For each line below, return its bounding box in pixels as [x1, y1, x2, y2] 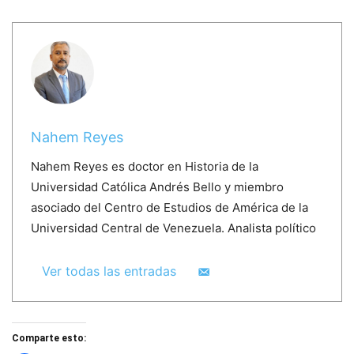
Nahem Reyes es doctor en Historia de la [30, 158, 258, 174]
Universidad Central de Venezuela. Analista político [30, 220, 316, 235]
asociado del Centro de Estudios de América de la [30, 199, 308, 215]
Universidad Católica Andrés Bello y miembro [30, 179, 284, 194]
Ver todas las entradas [41, 262, 176, 279]
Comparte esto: [12, 333, 86, 345]
